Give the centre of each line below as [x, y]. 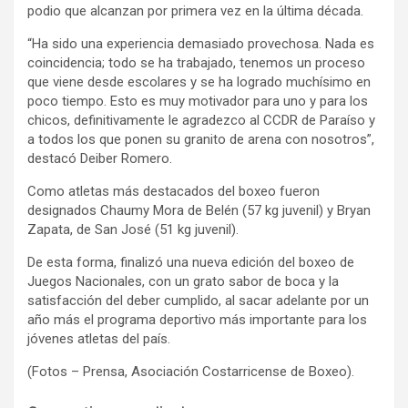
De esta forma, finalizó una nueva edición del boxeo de [191, 262]
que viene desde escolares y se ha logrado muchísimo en [199, 82]
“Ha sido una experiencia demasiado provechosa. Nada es [201, 43]
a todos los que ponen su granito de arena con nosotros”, [201, 139]
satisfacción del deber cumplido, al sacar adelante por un [198, 300]
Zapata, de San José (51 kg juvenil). [133, 229]
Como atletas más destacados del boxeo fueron [173, 191]
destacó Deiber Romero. [100, 158]
